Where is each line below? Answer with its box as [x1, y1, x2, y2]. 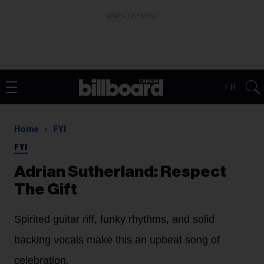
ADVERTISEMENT [105, 13, 159, 19]
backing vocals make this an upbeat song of [14, 234, 220, 246]
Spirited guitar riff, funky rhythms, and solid [14, 213, 214, 225]
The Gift [14, 181, 77, 197]
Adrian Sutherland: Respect [14, 164, 226, 180]
